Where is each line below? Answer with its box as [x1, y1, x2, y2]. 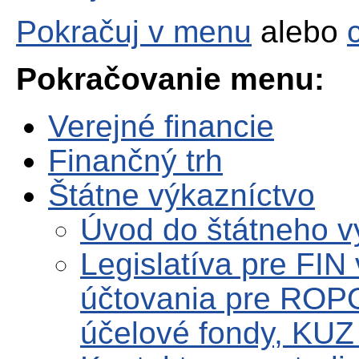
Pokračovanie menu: [16, 62, 325, 97]
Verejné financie [48, 109, 274, 144]
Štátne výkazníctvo [48, 178, 315, 213]
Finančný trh [48, 143, 223, 179]
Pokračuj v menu [16, 14, 252, 50]
